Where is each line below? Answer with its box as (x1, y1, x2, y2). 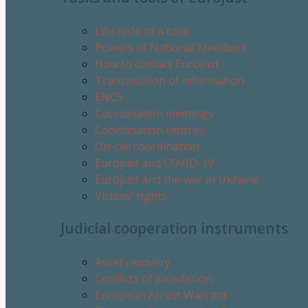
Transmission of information (95, 72, 244, 88)
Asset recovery (95, 254, 170, 270)
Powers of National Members (95, 39, 247, 55)
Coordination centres (95, 122, 204, 137)
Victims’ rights (95, 188, 167, 203)
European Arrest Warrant (95, 287, 227, 303)
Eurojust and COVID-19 (95, 155, 214, 170)
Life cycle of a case (95, 23, 189, 38)
